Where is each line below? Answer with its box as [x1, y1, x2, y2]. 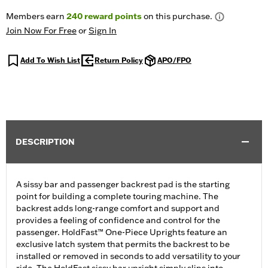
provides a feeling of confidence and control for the [16, 215, 220, 226]
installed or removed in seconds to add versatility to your [16, 251, 240, 262]
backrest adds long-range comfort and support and [16, 203, 220, 214]
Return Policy [95, 56, 143, 65]
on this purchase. [142, 11, 212, 22]
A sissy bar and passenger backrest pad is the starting [16, 179, 230, 190]
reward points [83, 11, 142, 22]
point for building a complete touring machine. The [16, 191, 218, 202]
